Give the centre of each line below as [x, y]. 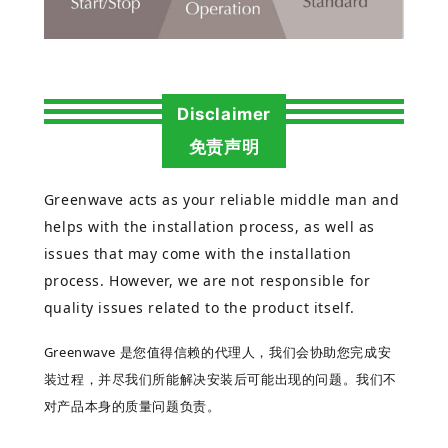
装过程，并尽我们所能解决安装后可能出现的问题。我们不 [220, 378]
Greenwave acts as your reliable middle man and [221, 199]
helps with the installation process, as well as [209, 226]
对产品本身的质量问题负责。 [132, 405]
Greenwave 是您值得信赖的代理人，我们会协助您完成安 [217, 351]
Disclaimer [224, 114]
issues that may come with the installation [197, 253]
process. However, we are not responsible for [207, 280]
